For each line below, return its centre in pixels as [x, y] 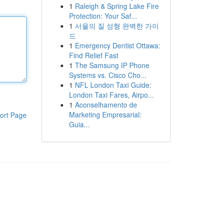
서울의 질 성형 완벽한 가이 [117, 26]
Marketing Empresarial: [105, 114]
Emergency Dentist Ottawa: [117, 45]
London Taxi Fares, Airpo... [111, 95]
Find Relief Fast [93, 55]
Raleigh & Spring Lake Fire [117, 6]
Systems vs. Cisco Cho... [108, 75]
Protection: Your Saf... [103, 16]
